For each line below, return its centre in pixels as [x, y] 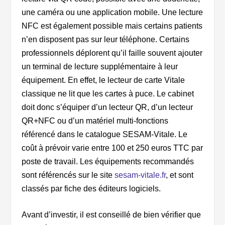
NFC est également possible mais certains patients [112, 26]
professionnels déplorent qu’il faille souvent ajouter [112, 53]
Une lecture [182, 12]
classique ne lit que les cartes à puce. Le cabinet [107, 93]
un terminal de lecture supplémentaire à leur [99, 66]
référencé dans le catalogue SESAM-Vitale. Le [104, 134]
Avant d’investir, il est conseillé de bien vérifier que [111, 215]
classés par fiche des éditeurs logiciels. [92, 188]
